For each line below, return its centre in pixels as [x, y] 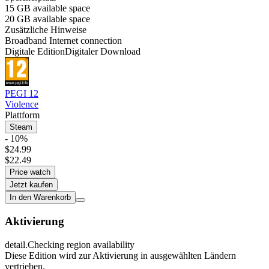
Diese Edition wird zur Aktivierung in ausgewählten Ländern [120, 255]
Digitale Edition [35, 51]
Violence [22, 104]
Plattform [22, 115]
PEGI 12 [22, 94]
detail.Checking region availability [70, 244]
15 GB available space [47, 8]
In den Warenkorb [40, 198]
